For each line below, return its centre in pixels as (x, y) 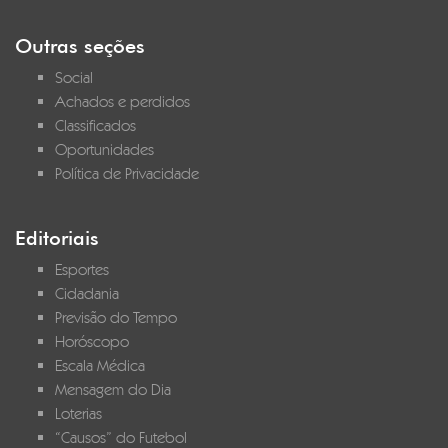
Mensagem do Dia (113, 389)
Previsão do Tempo (116, 317)
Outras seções (80, 46)
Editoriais (57, 238)
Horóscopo (92, 341)
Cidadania (87, 293)
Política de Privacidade (127, 173)
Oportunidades (104, 149)
